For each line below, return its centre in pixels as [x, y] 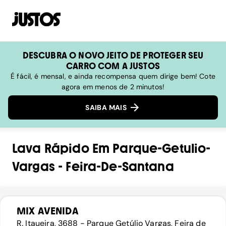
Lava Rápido [51, 149]
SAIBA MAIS [107, 108]
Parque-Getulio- [162, 149]
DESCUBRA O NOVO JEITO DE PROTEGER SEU [113, 55]
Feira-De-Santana [120, 167]
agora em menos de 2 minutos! [113, 87]
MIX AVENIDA [48, 211]
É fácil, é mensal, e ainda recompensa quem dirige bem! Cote [113, 76]
